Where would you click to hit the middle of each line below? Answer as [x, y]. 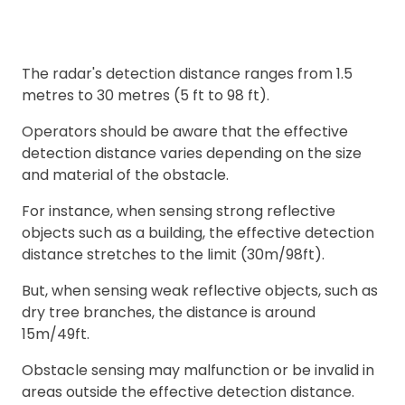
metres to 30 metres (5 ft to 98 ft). [146, 96]
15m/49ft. [56, 334]
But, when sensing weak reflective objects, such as [200, 291]
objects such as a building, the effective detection [198, 233]
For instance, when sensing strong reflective [179, 212]
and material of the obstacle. [125, 175]
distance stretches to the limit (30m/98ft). [173, 255]
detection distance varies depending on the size [192, 154]
